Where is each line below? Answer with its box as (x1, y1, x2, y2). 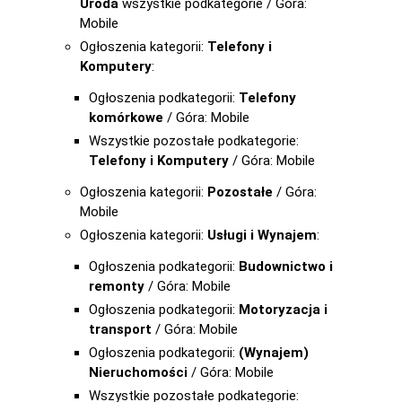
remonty (89, 278, 144, 294)
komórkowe (89, 109, 163, 126)
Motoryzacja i (239, 301, 328, 318)
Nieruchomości (89, 364, 188, 380)
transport (89, 321, 152, 337)
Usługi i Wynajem (207, 227, 317, 243)
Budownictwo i (239, 258, 333, 275)
